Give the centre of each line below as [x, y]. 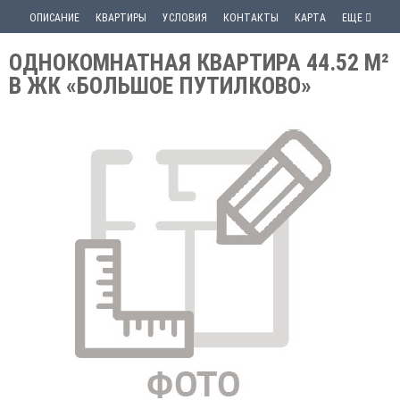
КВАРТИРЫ [121, 18]
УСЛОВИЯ [184, 18]
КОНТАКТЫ [250, 18]
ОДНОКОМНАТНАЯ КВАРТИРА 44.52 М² [199, 62]
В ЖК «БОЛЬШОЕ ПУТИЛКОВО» [160, 86]
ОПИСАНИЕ [54, 18]
